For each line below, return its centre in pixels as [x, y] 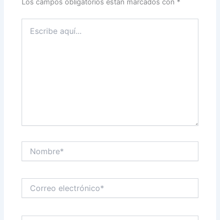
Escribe [33, 23]
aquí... [31, 32]
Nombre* [36, 145]
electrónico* [41, 192]
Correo [32, 183]
